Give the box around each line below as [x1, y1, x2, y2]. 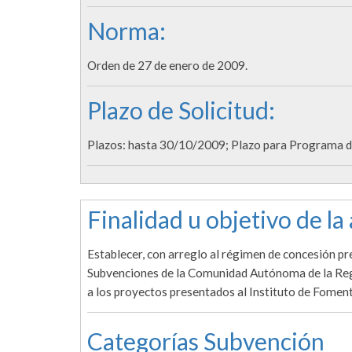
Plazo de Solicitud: [87, 96, 275, 125]
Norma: [87, 16, 166, 46]
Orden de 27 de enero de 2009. [87, 58, 247, 73]
